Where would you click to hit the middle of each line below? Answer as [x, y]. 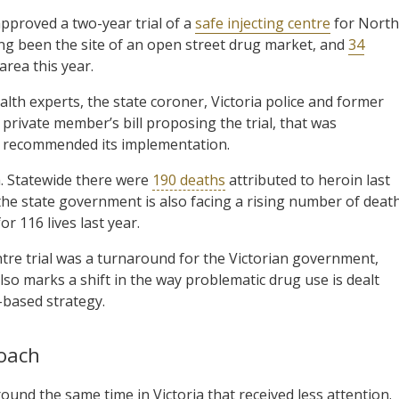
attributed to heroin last [308, 179]
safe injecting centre [263, 23]
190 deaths [189, 179]
